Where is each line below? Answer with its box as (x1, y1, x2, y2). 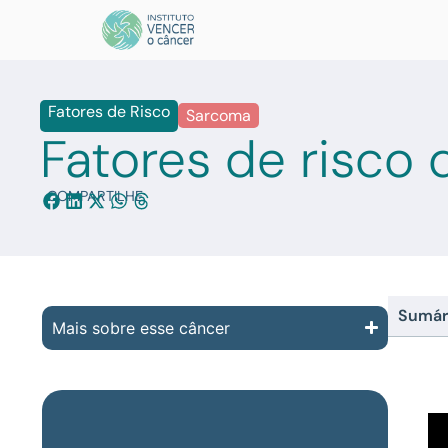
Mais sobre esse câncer (52, 317, 230, 338)
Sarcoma (186, 104, 251, 126)
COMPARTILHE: (47, 186, 146, 205)
